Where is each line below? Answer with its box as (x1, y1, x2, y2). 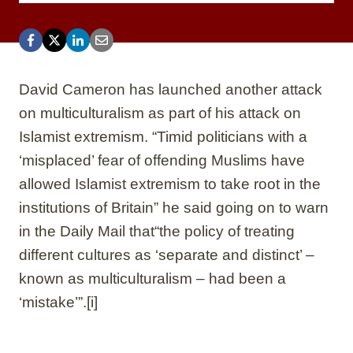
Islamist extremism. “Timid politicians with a (19, 128, 307, 145)
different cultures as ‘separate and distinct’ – (19, 246, 314, 263)
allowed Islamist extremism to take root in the (19, 175, 321, 192)
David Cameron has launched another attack (19, 80, 322, 98)
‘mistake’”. (19, 293, 87, 310)
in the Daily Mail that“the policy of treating (19, 222, 295, 240)
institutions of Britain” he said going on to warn (19, 199, 329, 216)
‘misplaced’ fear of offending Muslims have (19, 151, 305, 169)
